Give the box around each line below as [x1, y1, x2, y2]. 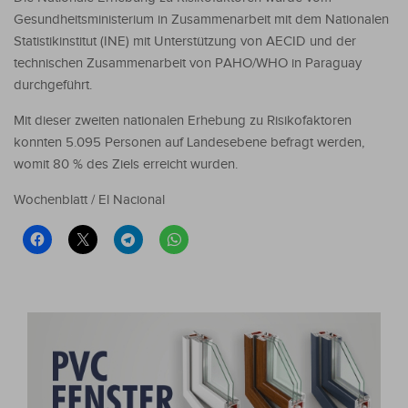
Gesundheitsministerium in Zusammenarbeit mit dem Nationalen [14, 11, 389, 27]
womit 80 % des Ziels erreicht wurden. [14, 156, 238, 172]
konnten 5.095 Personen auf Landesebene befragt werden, [14, 134, 364, 150]
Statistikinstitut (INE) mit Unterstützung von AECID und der [14, 33, 356, 49]
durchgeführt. [14, 76, 92, 93]
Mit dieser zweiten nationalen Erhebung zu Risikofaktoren [14, 112, 352, 128]
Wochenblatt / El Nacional [14, 191, 165, 208]
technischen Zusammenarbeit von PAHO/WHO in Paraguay [14, 55, 362, 71]
